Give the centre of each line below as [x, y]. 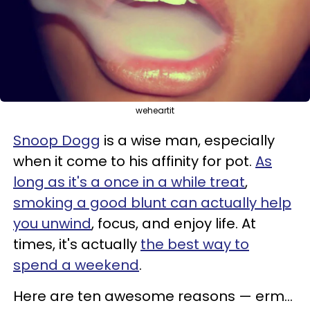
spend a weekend [76, 265]
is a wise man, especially [188, 140]
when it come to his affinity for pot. [134, 161]
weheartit [155, 110]
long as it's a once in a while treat [129, 182]
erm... [272, 296]
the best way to [195, 244]
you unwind [52, 223]
